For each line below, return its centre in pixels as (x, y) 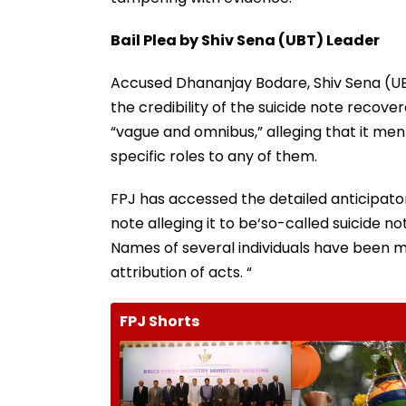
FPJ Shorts (159, 321)
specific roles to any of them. (214, 156)
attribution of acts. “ (181, 272)
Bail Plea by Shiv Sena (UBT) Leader (245, 40)
